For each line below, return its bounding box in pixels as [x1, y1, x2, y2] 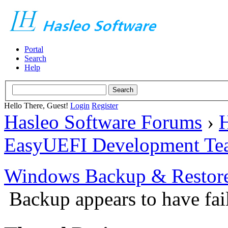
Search [24, 54, 46, 63]
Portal [24, 45, 43, 53]
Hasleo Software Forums [4, 110, 202, 133]
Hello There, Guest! [4, 101, 70, 110]
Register [92, 101, 118, 110]
